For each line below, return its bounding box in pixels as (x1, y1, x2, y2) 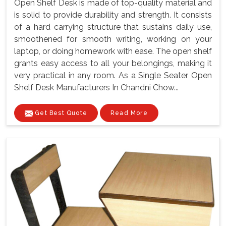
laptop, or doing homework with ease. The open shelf (14, 46, 212, 56)
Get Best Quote (33, 109, 87, 117)
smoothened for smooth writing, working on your (14, 34, 212, 44)
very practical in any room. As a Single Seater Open (14, 70, 212, 80)
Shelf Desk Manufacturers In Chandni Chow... (14, 82, 179, 92)
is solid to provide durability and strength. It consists (14, 10, 212, 20)
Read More (110, 109, 148, 117)
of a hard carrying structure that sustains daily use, (14, 22, 212, 32)
